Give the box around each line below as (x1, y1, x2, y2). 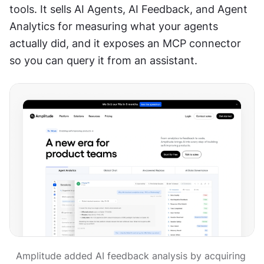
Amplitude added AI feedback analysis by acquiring (15, 250, 246, 262)
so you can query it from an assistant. (9, 54, 197, 67)
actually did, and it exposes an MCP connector (9, 37, 241, 50)
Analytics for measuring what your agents (9, 20, 218, 33)
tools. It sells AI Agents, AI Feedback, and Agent (9, 3, 247, 16)
